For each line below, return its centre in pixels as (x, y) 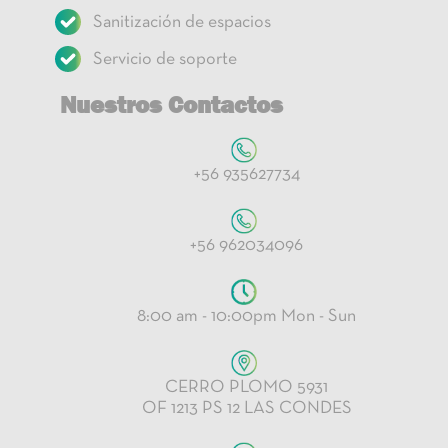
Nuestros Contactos (171, 104)
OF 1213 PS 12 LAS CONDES (246, 408)
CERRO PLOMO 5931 (246, 387)
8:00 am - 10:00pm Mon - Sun (246, 317)
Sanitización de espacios (181, 22)
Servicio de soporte (164, 59)
